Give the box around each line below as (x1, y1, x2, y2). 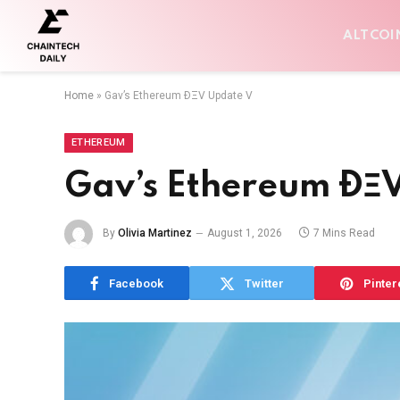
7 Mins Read (313, 227, 375, 240)
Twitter (245, 276, 284, 290)
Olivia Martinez (118, 227, 192, 240)
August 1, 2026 (207, 227, 282, 240)
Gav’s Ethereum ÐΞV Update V (104, 89, 253, 102)
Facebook (109, 276, 163, 290)
